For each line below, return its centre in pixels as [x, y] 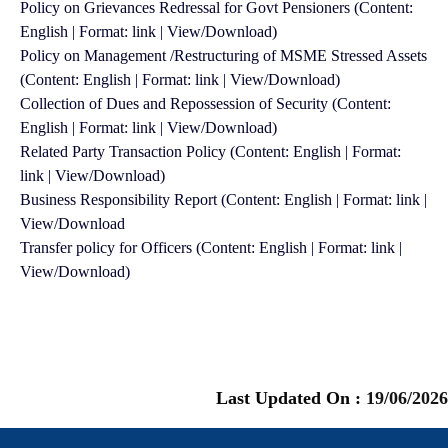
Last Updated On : [291, 398]
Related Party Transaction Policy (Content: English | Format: [210, 151]
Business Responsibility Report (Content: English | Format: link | [223, 199]
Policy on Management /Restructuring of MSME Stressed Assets [223, 55]
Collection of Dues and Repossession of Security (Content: [205, 103]
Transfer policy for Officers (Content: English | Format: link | [211, 247]
